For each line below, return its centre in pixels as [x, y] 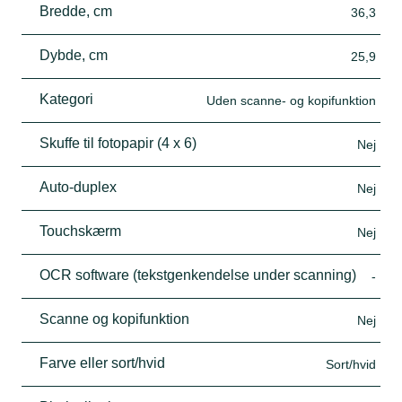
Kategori [66, 99]
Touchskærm [80, 231]
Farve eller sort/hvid [102, 363]
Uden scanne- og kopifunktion [291, 100]
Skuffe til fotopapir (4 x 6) [118, 143]
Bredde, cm [76, 11]
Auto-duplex [78, 187]
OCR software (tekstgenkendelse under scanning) [198, 275]
